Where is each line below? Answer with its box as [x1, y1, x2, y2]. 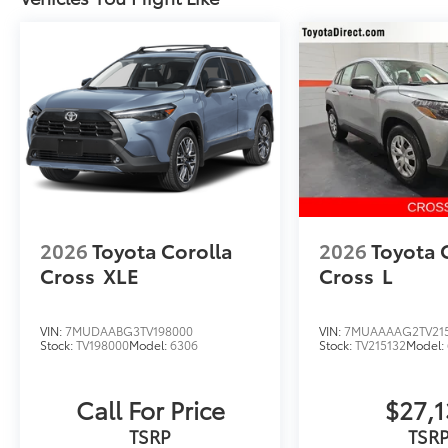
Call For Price [75, 392, 225, 427]
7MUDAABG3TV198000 [65, 322, 193, 340]
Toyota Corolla [92, 236, 233, 265]
